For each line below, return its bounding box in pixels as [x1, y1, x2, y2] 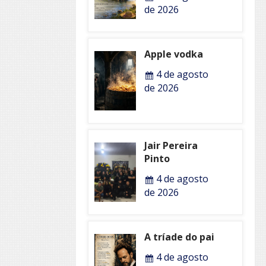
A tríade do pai [144, 230, 214, 244]
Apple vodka [144, 47, 203, 61]
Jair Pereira [144, 139, 198, 153]
